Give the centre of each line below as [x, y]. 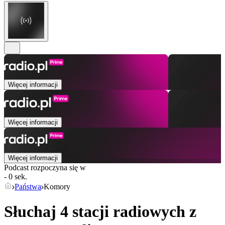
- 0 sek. [16, 177]
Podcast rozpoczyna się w [45, 168]
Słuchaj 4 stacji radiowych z [100, 211]
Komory [57, 187]
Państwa [28, 187]
